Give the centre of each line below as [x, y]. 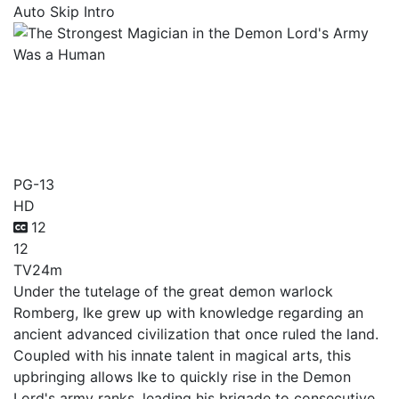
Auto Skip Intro [64, 12]
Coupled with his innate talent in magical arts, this [182, 355]
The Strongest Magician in [191, 81]
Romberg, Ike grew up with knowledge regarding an [188, 313]
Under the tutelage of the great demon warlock [173, 291]
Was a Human [105, 149]
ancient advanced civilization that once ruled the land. [196, 334]
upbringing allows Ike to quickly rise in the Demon [182, 377]
